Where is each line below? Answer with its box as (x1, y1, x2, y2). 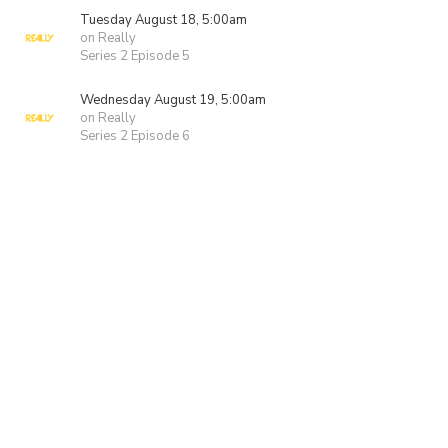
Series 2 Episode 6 (80, 127, 190, 145)
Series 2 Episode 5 (80, 47, 190, 65)
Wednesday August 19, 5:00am (80, 91, 266, 109)
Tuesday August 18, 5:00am (80, 11, 247, 29)
